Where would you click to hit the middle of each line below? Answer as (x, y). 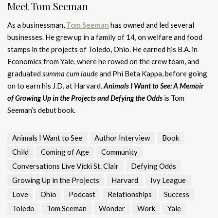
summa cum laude (70, 74)
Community (119, 152)
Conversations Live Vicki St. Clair (65, 166)
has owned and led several (152, 25)
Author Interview (122, 138)
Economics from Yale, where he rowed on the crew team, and (103, 62)
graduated (25, 74)
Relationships (130, 194)
